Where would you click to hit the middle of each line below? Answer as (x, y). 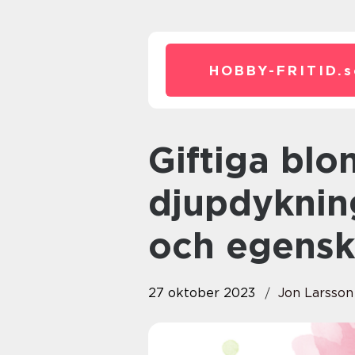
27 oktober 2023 (202, 293)
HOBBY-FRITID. (277, 71)
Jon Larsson (316, 293)
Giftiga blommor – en (162, 160)
